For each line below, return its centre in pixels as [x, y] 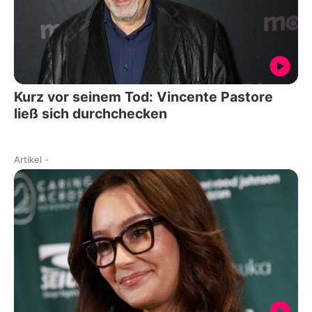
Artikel [28, 160]
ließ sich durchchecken [91, 114]
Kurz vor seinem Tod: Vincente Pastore [143, 97]
